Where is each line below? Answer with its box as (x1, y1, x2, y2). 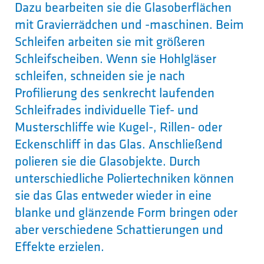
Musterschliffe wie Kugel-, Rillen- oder (15, 118, 222, 135)
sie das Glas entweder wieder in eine (15, 186, 212, 203)
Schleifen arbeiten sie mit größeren (15, 32, 205, 49)
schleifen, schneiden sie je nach (15, 67, 185, 84)
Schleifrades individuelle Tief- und (15, 101, 199, 118)
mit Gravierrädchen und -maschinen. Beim (15, 15, 244, 32)
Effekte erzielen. (15, 237, 104, 255)
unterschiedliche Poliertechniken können (15, 169, 234, 186)
